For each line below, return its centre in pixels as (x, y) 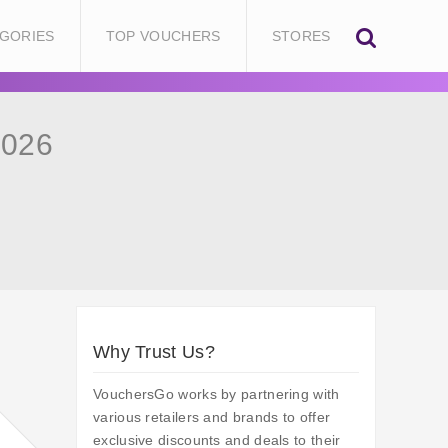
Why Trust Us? (154, 352)
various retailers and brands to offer (212, 417)
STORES (301, 36)
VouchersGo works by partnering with (216, 394)
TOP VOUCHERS (163, 36)
